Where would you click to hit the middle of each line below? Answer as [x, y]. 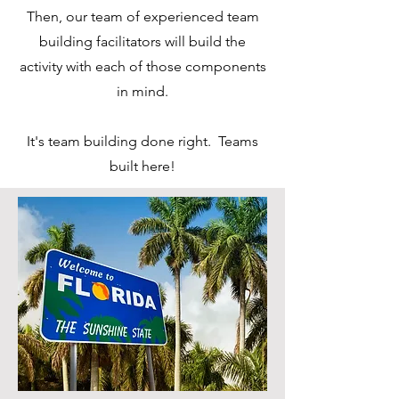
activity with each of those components [142, 66]
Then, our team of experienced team [142, 16]
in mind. [142, 91]
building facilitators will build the [142, 41]
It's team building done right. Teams [142, 141]
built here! [142, 166]
